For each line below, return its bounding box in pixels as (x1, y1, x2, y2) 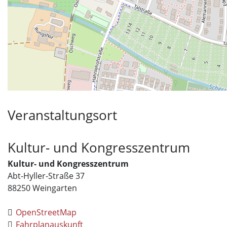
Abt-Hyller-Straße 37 (8, 170, 85, 181)
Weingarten (32, 182, 77, 194)
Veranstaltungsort (8, 106, 117, 124)
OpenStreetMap (16, 207, 77, 218)
